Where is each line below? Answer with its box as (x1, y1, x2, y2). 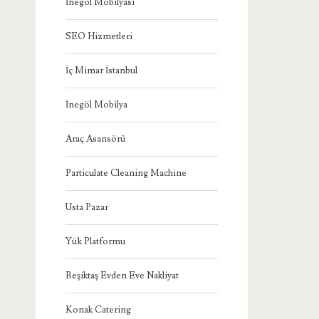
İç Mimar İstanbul (66, 64, 138, 76)
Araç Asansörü (66, 132, 127, 145)
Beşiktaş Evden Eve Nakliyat (66, 269, 179, 281)
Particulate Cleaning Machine (66, 167, 187, 179)
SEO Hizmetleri (66, 30, 133, 42)
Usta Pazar (66, 201, 109, 213)
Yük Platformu (66, 235, 126, 247)
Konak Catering (66, 303, 132, 315)
